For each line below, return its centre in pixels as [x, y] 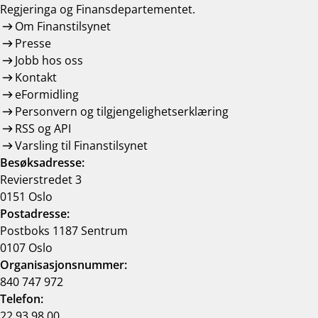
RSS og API [43, 129]
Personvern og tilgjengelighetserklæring [121, 112]
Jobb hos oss [49, 61]
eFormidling [46, 95]
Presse [33, 44]
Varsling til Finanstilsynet [81, 146]
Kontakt [35, 78]
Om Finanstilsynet [62, 27]
